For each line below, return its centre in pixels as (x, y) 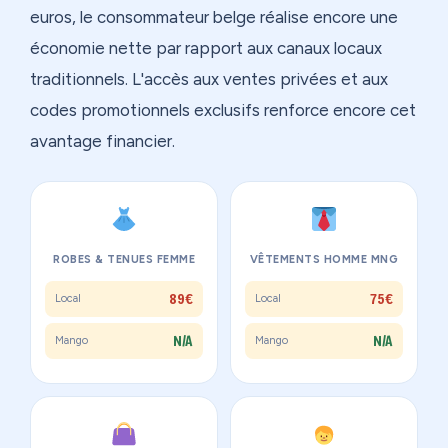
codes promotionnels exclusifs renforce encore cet (223, 109)
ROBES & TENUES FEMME (124, 259)
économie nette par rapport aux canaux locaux (206, 47)
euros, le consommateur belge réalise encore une (214, 16)
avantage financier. (102, 140)
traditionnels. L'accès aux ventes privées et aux (209, 78)
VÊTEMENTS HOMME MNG (324, 259)
